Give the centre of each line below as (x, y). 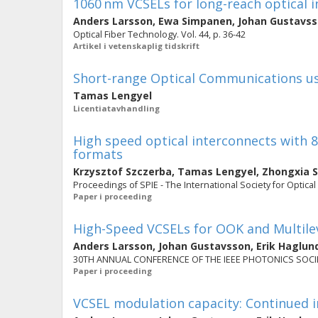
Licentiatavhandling (116, 108)
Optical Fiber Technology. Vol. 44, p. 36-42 (159, 34)
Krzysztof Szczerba (122, 171)
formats (98, 154)
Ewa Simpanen (195, 21)
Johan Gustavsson (204, 246)
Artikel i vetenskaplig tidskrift (136, 46)
